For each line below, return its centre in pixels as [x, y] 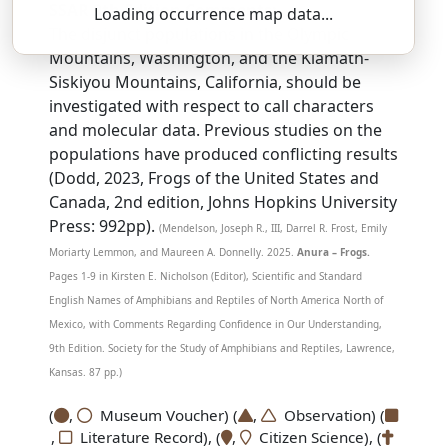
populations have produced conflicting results [224, 154]
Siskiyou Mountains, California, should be [205, 82]
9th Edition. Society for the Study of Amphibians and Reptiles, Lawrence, [222, 348]
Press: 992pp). [102, 226]
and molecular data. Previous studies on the [216, 130]
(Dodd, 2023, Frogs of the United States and [214, 178]
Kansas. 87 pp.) [86, 372]
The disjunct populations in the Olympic [199, 34]
